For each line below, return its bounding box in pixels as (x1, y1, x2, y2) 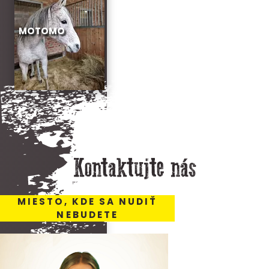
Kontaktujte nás (73, 157, 196, 182)
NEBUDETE (56, 208, 118, 221)
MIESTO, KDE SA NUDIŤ (17, 195, 158, 208)
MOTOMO (18, 24, 65, 37)
